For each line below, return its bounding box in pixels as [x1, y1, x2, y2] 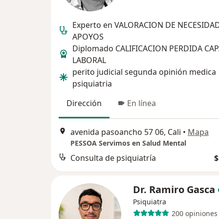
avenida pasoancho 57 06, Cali [70, 127, 181, 138]
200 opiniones [171, 208, 218, 218]
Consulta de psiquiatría [70, 153, 156, 164]
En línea [127, 98, 156, 109]
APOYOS [72, 31, 104, 42]
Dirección [66, 98, 102, 109]
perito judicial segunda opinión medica [72, 66, 216, 77]
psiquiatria [72, 78, 112, 89]
